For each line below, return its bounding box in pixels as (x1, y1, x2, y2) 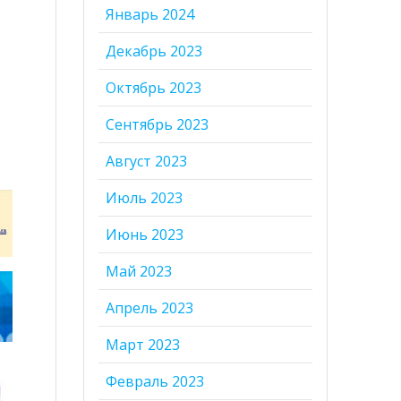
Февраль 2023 (106, 371, 205, 392)
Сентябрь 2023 (106, 115, 209, 135)
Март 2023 (106, 335, 181, 355)
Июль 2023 (106, 188, 183, 209)
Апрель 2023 (106, 298, 194, 319)
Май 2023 (106, 261, 173, 282)
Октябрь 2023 (106, 78, 202, 98)
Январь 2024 (106, 4, 195, 25)
